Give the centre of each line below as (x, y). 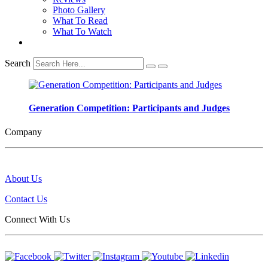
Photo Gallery (79, 10)
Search (18, 63)
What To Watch (82, 31)
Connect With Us (37, 219)
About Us (23, 178)
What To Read (80, 21)
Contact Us (26, 199)
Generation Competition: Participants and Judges (129, 108)
